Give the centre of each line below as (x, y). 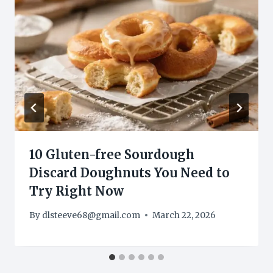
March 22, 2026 (184, 215)
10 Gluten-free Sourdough (112, 155)
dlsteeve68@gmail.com (91, 215)
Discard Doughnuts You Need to (129, 173)
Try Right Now (76, 191)
